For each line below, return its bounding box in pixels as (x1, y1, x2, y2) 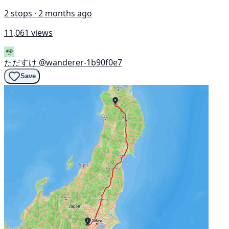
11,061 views (4, 27, 53, 38)
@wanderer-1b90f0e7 (39, 56, 122, 68)
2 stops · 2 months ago (4, 7, 92, 19)
